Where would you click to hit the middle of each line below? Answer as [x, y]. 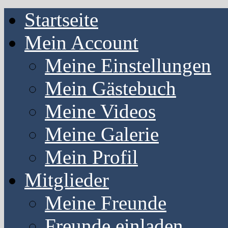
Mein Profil [91, 157]
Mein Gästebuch [110, 88]
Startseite [61, 20]
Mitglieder [67, 180]
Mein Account [81, 42]
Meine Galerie [102, 134]
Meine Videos [100, 111]
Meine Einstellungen [128, 65]
